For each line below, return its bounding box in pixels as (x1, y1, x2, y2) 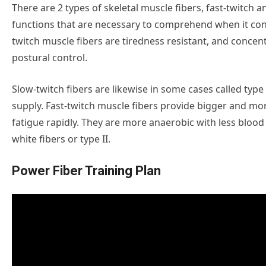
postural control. (12, 50, 87, 64)
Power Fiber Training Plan (12, 163, 161, 178)
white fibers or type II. (12, 132, 110, 145)
